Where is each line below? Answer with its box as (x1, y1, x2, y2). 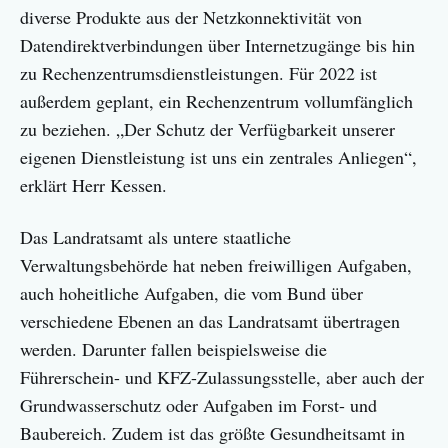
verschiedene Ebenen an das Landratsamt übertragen (20, 309, 400, 334)
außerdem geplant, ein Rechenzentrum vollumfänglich (20, 89, 413, 114)
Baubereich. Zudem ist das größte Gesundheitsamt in (20, 421, 405, 446)
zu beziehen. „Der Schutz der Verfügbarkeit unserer (20, 117, 395, 142)
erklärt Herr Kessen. (20, 173, 167, 198)
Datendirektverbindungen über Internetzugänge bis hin (20, 33, 415, 58)
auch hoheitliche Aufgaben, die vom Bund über (20, 281, 363, 306)
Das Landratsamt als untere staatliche (20, 225, 291, 250)
